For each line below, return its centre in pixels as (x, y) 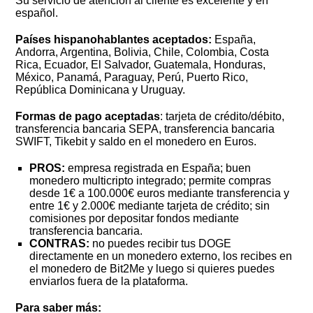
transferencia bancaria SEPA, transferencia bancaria (145, 129)
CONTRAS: (61, 244)
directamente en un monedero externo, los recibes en (161, 256)
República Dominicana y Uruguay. (101, 90)
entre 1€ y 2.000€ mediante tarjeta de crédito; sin (150, 206)
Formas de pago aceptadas (88, 117)
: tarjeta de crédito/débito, (223, 117)
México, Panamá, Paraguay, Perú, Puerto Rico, (132, 78)
